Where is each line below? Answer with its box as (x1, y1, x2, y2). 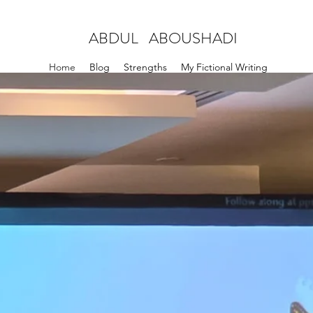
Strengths (123, 61, 167, 73)
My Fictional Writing (180, 61, 268, 73)
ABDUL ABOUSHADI (88, 27, 238, 49)
